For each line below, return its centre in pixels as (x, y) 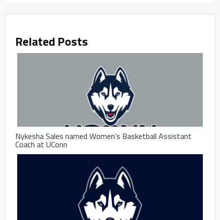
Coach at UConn (41, 145)
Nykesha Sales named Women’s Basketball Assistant (103, 136)
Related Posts (52, 41)
